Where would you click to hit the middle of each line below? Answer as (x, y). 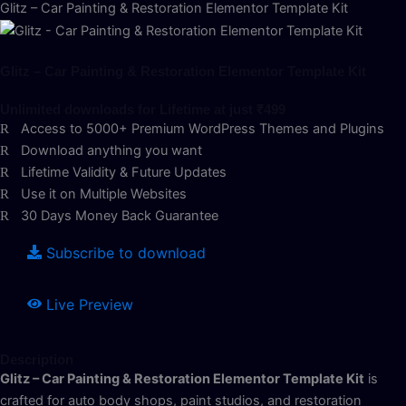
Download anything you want (112, 151)
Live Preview (90, 305)
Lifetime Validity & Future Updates (124, 173)
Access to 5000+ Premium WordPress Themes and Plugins (203, 129)
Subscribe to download (126, 253)
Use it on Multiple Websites (104, 194)
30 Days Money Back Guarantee (120, 216)
